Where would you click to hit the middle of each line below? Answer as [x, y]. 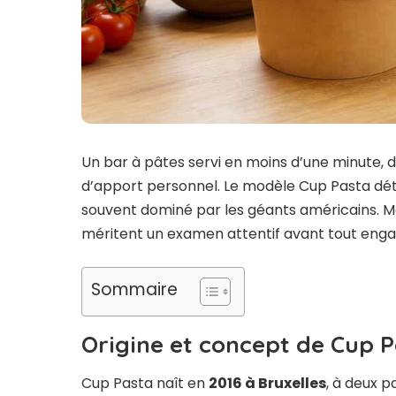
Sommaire [134, 290]
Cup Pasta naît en [145, 384]
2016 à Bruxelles [267, 384]
